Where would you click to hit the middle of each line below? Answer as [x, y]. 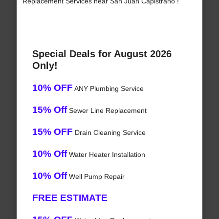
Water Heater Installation [106, 155]
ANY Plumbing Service [108, 89]
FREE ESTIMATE [70, 198]
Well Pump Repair [96, 177]
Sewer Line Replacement [107, 111]
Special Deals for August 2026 [102, 54]
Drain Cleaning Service [109, 133]
